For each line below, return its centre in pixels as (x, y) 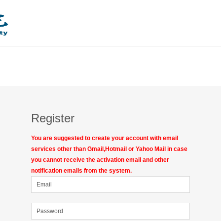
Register (53, 118)
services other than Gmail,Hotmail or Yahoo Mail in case (109, 149)
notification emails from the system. (81, 171)
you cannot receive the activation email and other (100, 160)
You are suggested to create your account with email (105, 138)
